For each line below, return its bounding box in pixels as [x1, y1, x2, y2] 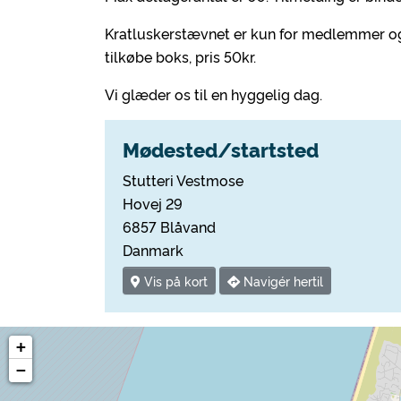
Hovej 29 [123, 193, 183, 213]
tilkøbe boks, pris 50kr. [105, 47, 256, 66]
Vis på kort [141, 272, 208, 290]
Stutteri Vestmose [123, 170, 243, 190]
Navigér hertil [240, 272, 323, 290]
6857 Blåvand [123, 217, 216, 236]
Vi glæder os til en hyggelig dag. [105, 84, 322, 104]
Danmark [123, 240, 183, 260]
